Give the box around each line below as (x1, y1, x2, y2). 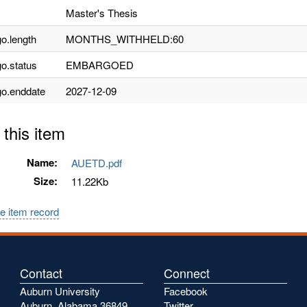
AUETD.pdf (71, 156, 127, 170)
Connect (164, 264, 210, 282)
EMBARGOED (66, 58, 134, 72)
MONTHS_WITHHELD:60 (66, 32, 184, 46)
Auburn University (20, 284, 100, 298)
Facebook (164, 284, 208, 298)
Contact (20, 264, 62, 282)
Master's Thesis (66, 5, 138, 20)
